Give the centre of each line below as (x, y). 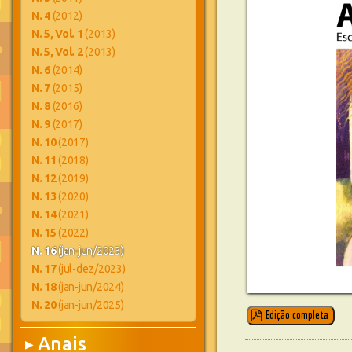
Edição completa (297, 315)
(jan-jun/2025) (90, 305)
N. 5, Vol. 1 (57, 34)
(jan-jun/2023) (90, 251)
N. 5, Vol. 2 (57, 52)
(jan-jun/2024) (90, 287)
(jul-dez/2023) (91, 269)
